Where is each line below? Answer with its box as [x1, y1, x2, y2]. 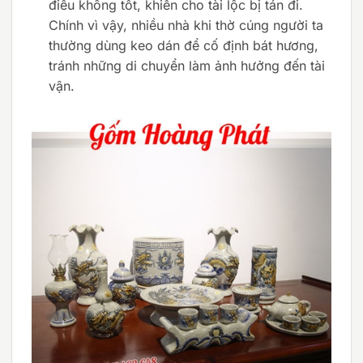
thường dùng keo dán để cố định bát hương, [48, 37, 318, 54]
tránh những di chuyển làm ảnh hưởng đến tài [48, 58, 325, 75]
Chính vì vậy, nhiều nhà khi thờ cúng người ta [48, 17, 323, 34]
